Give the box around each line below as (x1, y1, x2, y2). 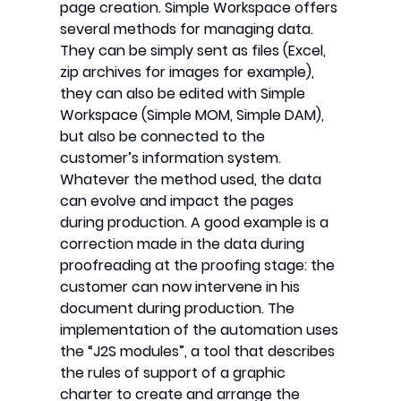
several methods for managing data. (60, 19, 314, 40)
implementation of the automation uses (60, 320, 339, 341)
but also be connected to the (60, 126, 266, 148)
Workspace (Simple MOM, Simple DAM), (60, 105, 325, 126)
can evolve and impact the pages (60, 191, 294, 212)
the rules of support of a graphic (60, 363, 286, 384)
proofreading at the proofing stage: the (60, 255, 336, 277)
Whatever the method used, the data (60, 169, 322, 191)
